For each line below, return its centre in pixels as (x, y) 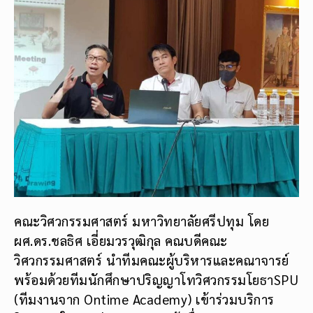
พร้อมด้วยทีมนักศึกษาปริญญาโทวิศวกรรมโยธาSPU (156, 280)
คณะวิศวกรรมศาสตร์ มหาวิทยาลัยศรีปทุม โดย (141, 221)
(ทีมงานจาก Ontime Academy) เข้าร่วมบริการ (144, 299)
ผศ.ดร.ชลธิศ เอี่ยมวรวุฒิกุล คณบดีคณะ (121, 241)
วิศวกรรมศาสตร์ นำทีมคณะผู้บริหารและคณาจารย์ (152, 260)
